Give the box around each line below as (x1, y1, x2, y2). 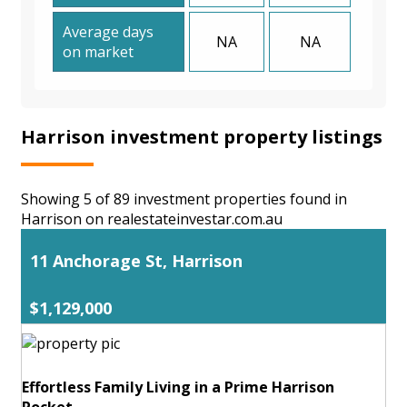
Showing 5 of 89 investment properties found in (21, 188, 347, 209)
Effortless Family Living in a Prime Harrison (22, 376, 334, 397)
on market (63, 41, 134, 62)
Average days (63, 21, 154, 42)
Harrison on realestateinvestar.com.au (21, 208, 283, 229)
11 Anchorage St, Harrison (30, 249, 243, 272)
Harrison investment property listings (21, 124, 382, 149)
